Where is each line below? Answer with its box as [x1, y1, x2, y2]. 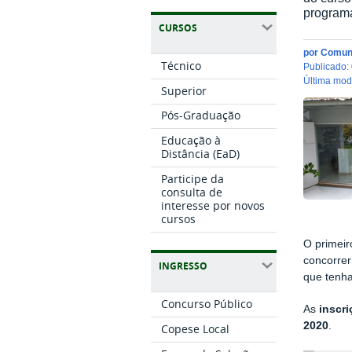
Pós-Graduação [161, 108, 241, 123]
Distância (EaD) [161, 146, 240, 162]
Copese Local [161, 321, 230, 336]
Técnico [161, 57, 202, 73]
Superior [161, 82, 207, 98]
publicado [310, 60, 347, 71]
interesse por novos [161, 197, 266, 213]
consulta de [161, 184, 223, 200]
